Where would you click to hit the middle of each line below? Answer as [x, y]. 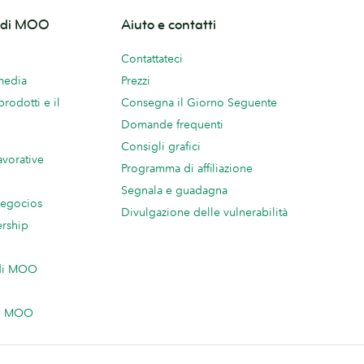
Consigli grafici [161, 147]
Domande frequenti [172, 125]
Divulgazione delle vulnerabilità [204, 212]
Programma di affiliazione [187, 169]
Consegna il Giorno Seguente [199, 103]
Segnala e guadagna [174, 191]
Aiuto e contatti [169, 25]
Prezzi [136, 81]
